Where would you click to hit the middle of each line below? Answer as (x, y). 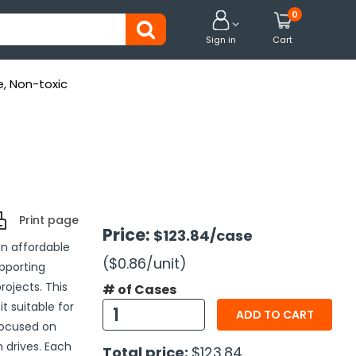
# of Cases (139, 290)
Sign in (221, 40)
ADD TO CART (275, 315)
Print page (48, 221)
